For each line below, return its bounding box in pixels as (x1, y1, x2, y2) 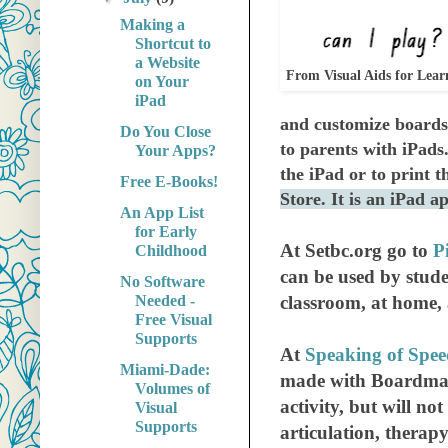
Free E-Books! (119, 173, 218, 191)
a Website (134, 54, 200, 72)
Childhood (134, 242, 207, 260)
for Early (134, 223, 197, 241)
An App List (119, 204, 204, 222)
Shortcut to (134, 35, 211, 53)
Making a (119, 16, 185, 34)
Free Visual (134, 311, 212, 329)
